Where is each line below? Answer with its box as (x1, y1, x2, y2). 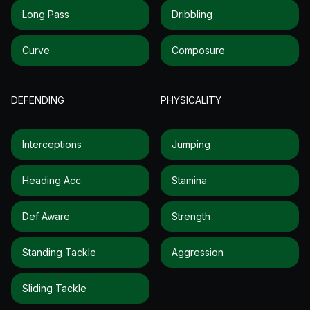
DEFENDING (11, 93, 64, 106)
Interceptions (22, 138, 82, 150)
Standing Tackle (22, 246, 96, 258)
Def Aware (22, 210, 70, 222)
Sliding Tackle (22, 282, 86, 294)
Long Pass (22, 8, 69, 20)
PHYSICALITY (161, 93, 221, 106)
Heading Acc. (22, 174, 83, 186)
